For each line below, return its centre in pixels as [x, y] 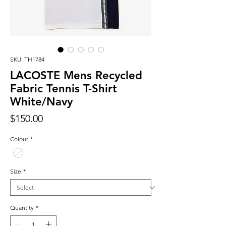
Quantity [22, 208]
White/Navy [41, 102]
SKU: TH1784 [27, 60]
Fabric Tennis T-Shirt [64, 89]
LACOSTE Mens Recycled [76, 76]
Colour [19, 139]
